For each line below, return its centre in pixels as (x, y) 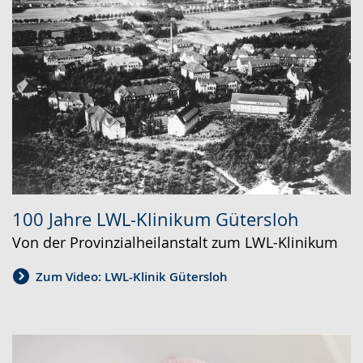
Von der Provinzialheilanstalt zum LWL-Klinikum (175, 242)
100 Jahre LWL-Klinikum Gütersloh (156, 219)
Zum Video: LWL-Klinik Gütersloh (132, 277)
